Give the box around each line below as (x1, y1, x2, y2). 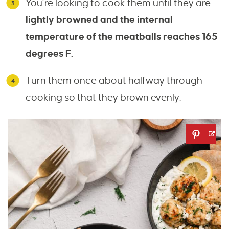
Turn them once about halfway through (26, 75, 202, 86)
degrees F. (26, 48, 73, 59)
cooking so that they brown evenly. (26, 92, 181, 103)
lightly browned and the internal (26, 14, 173, 26)
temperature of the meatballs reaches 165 (26, 31, 218, 42)
